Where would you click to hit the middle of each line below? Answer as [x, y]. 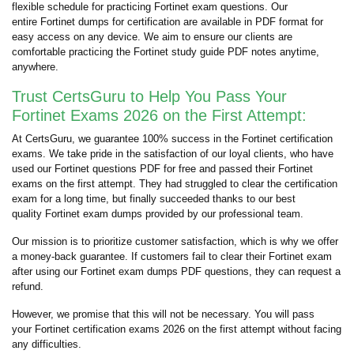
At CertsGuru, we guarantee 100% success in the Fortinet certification [172, 139]
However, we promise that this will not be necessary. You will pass [163, 314]
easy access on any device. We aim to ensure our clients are [152, 37]
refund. [28, 286]
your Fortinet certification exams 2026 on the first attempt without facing [177, 329]
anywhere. [35, 67]
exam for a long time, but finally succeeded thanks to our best [154, 199]
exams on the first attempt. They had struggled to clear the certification [175, 184]
